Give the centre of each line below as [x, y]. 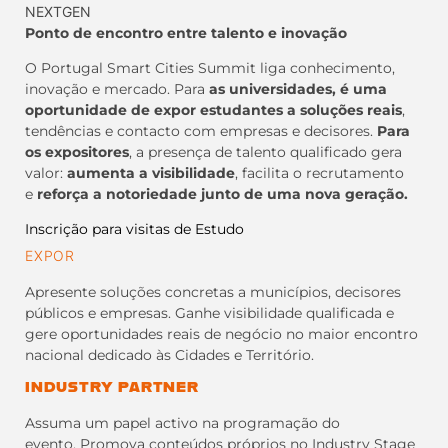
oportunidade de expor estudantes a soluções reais [213, 110]
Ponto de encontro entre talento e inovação [186, 32]
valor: [46, 173]
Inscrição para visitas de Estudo [134, 229]
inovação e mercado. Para [117, 89]
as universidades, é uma [298, 89]
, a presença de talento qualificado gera [265, 152]
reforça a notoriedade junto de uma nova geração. [222, 194]
